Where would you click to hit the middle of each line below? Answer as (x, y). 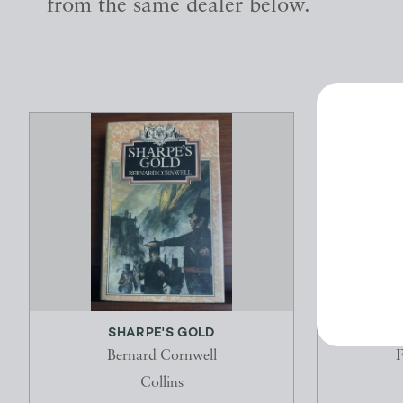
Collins (161, 384)
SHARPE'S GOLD (161, 334)
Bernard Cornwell (161, 357)
